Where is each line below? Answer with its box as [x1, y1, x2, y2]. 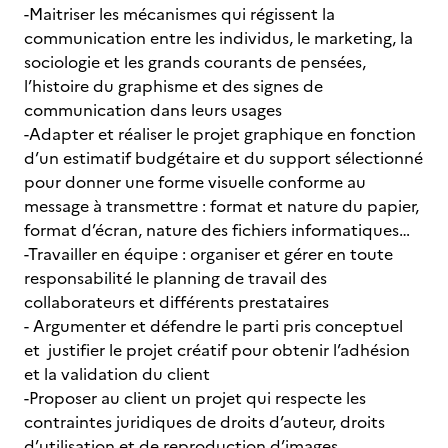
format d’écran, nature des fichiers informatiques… [24, 218, 410, 242]
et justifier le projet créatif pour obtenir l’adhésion [24, 338, 410, 362]
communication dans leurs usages [24, 98, 282, 122]
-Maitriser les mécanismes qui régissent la [24, 2, 335, 26]
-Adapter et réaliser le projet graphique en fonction [24, 122, 416, 146]
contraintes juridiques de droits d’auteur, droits [24, 410, 385, 434]
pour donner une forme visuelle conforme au [24, 170, 366, 194]
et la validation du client [24, 362, 210, 386]
